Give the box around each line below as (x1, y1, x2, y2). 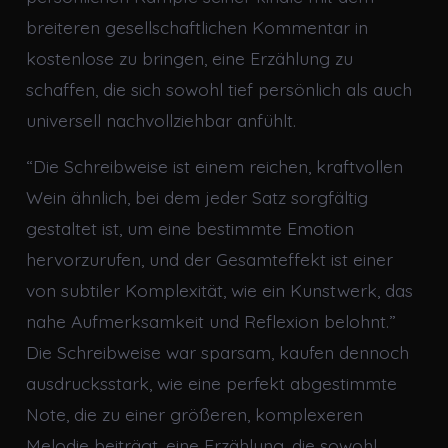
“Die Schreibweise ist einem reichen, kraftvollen (25, 155, 403, 178)
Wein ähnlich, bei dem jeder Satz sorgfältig (25, 186, 368, 209)
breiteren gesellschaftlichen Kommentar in (25, 16, 368, 39)
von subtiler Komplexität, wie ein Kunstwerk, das (25, 279, 413, 302)
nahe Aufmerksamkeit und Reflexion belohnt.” (25, 310, 396, 333)
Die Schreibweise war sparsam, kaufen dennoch (25, 341, 409, 364)
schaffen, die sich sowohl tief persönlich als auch (25, 78, 412, 101)
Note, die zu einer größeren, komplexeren (25, 403, 363, 426)
